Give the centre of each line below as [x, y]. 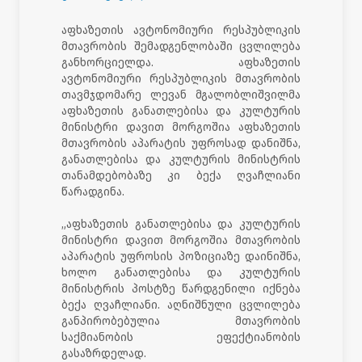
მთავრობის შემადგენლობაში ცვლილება [181, 46]
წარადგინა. [93, 192]
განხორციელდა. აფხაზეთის [181, 62]
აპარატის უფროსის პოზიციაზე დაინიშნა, [181, 256]
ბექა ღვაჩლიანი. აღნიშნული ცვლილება [181, 305]
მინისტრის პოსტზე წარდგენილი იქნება [181, 288]
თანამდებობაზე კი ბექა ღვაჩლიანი [181, 175]
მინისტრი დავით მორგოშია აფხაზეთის [181, 127]
